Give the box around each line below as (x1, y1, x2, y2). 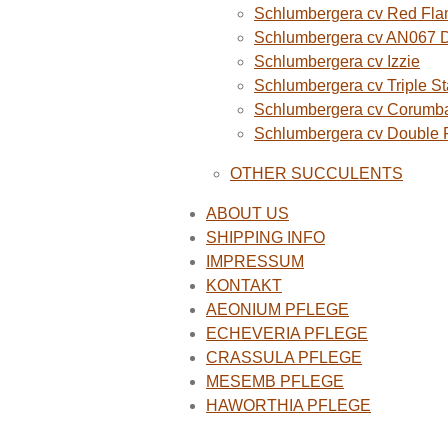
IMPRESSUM (206, 253, 304, 271)
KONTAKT (206, 277, 282, 295)
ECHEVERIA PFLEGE (206, 325, 368, 343)
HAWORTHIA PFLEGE (206, 397, 371, 415)
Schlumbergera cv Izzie (254, 53, 420, 71)
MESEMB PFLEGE (206, 373, 344, 391)
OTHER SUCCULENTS (230, 165, 403, 183)
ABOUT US (206, 205, 289, 223)
